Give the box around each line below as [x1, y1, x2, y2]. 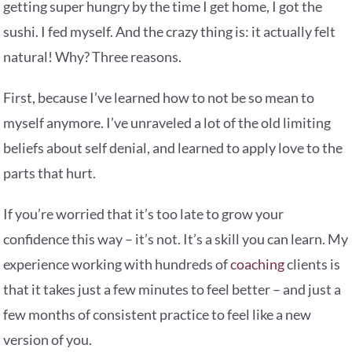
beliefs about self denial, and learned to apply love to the [3, 139, 343, 157]
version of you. [3, 331, 93, 349]
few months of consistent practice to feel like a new [3, 306, 312, 324]
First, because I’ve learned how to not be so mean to [3, 89, 315, 107]
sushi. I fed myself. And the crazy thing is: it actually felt [3, 23, 336, 41]
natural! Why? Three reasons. [3, 48, 182, 66]
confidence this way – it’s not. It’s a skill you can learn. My [3, 230, 349, 248]
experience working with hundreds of [3, 255, 231, 273]
